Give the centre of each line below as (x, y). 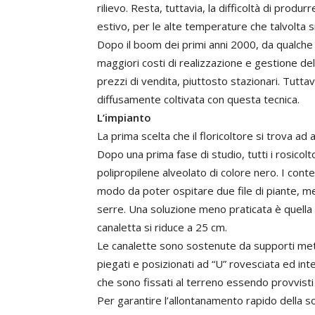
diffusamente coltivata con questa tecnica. (198, 99)
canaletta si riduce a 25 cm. (162, 227)
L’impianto (124, 117)
